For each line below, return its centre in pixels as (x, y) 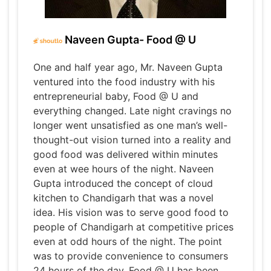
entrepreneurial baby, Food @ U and (116, 96)
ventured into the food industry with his (124, 82)
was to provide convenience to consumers (131, 256)
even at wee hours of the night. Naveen (123, 169)
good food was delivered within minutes (126, 155)
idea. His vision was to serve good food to (131, 213)
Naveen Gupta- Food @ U (129, 39)
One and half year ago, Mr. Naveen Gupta (128, 67)
